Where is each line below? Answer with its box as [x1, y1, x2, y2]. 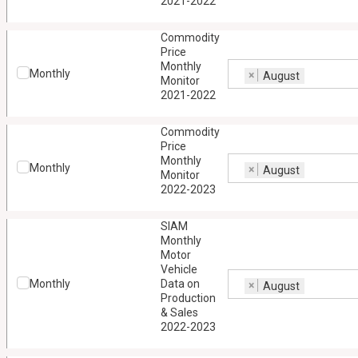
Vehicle [160, 263, 197, 276]
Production [160, 292, 216, 304]
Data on [160, 277, 200, 290]
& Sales [160, 306, 198, 319]
